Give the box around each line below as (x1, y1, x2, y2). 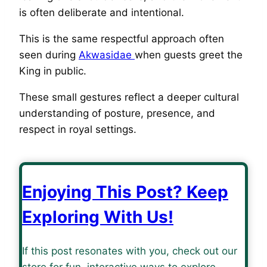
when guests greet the (135, 49, 243, 61)
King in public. (19, 65, 86, 77)
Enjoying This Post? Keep (22, 181, 228, 202)
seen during (19, 49, 79, 61)
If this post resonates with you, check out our (22, 244, 237, 257)
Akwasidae (79, 49, 135, 61)
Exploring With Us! (22, 206, 173, 227)
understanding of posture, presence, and (19, 107, 215, 120)
